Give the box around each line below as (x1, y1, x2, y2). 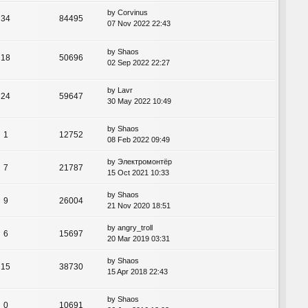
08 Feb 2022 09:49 (107, 135, 170, 144)
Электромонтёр (118, 157, 172, 166)
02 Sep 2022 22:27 (107, 58, 170, 67)
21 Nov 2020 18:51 (107, 201, 170, 210)
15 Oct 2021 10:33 (107, 168, 169, 177)
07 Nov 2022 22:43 (107, 19, 170, 28)
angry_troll (118, 223, 153, 232)
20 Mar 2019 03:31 (107, 234, 170, 243)
